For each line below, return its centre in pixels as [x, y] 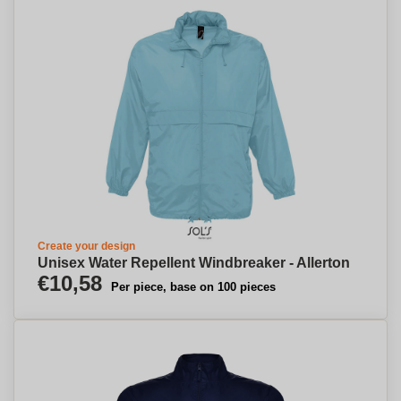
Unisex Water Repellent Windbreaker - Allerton [194, 263]
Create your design [86, 246]
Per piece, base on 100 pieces [193, 287]
